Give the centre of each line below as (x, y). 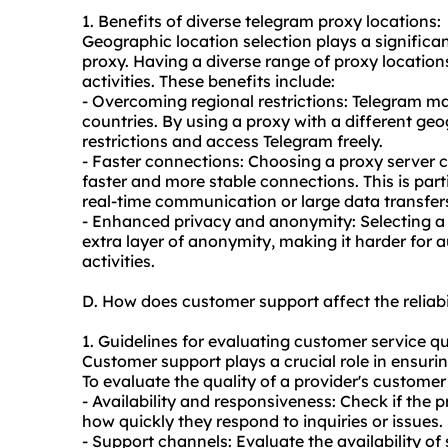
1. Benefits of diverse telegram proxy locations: (261, 21)
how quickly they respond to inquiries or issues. (262, 421)
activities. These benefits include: (208, 81)
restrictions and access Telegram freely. (232, 141)
